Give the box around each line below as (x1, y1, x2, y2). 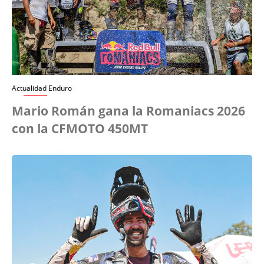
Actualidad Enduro (12, 82, 72, 93)
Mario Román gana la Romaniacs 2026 (12, 102, 245, 119)
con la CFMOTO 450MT (12, 120, 148, 137)
